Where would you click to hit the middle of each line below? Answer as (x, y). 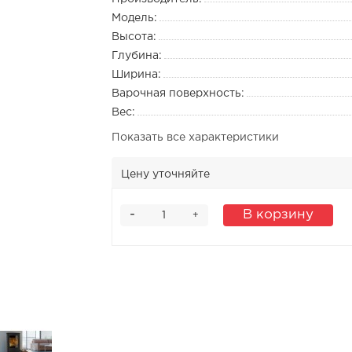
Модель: (134, 18)
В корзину (278, 215)
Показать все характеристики (195, 137)
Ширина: (136, 75)
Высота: (134, 37)
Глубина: (136, 56)
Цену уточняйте (165, 174)
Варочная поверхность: (178, 93)
